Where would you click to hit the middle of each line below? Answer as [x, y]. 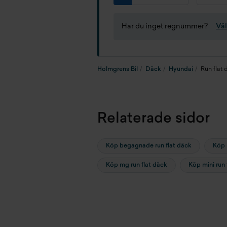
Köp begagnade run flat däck [149, 146]
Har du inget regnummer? [165, 27]
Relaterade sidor [154, 119]
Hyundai [181, 69]
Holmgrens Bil [118, 69]
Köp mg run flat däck [137, 165]
